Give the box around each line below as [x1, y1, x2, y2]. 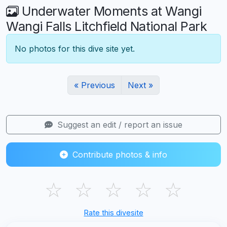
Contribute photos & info [70, 149, 167, 160]
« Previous [74, 80, 115, 91]
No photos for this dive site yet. [15, 44, 135, 54]
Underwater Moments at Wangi [18, 4, 202, 19]
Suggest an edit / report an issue [55, 120, 182, 130]
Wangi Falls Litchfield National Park [6, 19, 207, 34]
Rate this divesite [84, 208, 143, 217]
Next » [128, 80, 153, 91]
